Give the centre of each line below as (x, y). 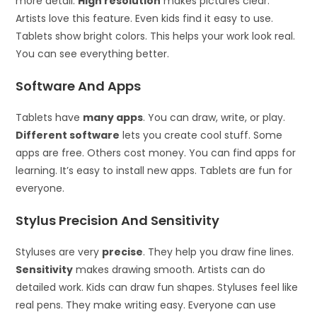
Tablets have (50, 117)
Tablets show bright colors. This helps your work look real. (156, 36)
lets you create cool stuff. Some (201, 135)
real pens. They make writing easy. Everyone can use (146, 305)
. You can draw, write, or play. (214, 117)
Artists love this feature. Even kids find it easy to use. (145, 18)
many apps (113, 117)
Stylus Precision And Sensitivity (118, 220)
